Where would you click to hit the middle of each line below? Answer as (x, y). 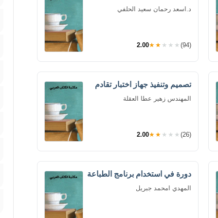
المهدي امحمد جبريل (163, 188)
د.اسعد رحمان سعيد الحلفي (154, 9)
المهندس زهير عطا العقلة (157, 98)
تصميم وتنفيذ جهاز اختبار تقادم (143, 84)
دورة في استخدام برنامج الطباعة (139, 174)
